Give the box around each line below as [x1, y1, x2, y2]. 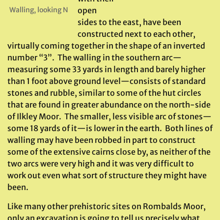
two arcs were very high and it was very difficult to [7, 159, 194, 168]
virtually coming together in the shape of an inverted [7, 41, 205, 51]
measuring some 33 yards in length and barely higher [7, 64, 205, 74]
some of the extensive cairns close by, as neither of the [7, 147, 211, 157]
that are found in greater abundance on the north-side [7, 100, 211, 110]
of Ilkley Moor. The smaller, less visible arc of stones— [7, 111, 212, 121]
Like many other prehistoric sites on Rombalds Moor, [7, 201, 206, 211]
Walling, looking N [9, 5, 68, 14]
